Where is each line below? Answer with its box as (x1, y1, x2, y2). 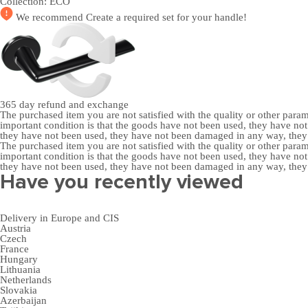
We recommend (16, 12, 86, 23)
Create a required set (86, 12, 177, 23)
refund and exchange (38, 99, 129, 110)
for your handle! (177, 12, 247, 23)
